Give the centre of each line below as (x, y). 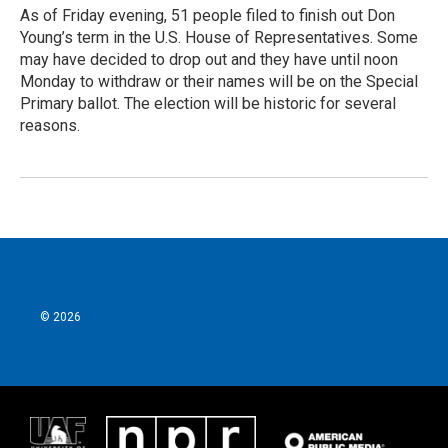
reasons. (50, 126)
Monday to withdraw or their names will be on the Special (219, 82)
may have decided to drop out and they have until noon (209, 60)
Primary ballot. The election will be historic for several (208, 104)
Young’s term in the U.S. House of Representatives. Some (219, 38)
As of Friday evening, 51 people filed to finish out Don (207, 16)
